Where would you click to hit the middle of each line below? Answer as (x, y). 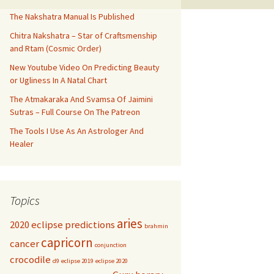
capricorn (67, 243)
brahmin (156, 226)
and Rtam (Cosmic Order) (56, 48)
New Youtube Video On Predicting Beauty (85, 67)
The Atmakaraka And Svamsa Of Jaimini (81, 99)
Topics (25, 200)
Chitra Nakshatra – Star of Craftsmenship (83, 35)
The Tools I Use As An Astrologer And (77, 131)
